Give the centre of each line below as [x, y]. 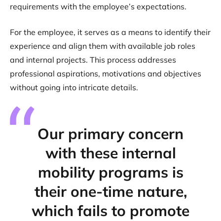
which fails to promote [110, 211]
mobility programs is [110, 172]
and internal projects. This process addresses [93, 60]
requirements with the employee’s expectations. [98, 6]
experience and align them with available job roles [103, 46]
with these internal [110, 153]
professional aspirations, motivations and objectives [106, 74]
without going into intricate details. [74, 87]
